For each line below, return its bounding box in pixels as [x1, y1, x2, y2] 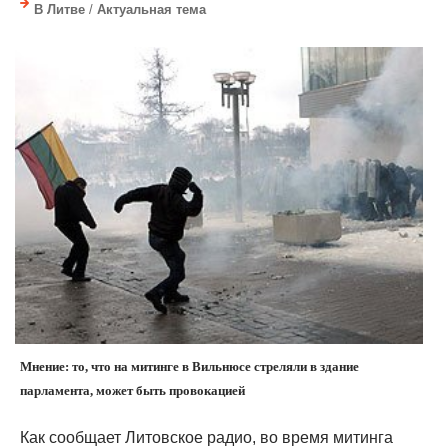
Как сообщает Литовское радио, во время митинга [20, 428, 393, 446]
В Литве [34, 2, 85, 18]
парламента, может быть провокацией [20, 382, 245, 398]
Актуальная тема [97, 2, 206, 18]
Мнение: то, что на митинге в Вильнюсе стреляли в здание [20, 358, 359, 374]
